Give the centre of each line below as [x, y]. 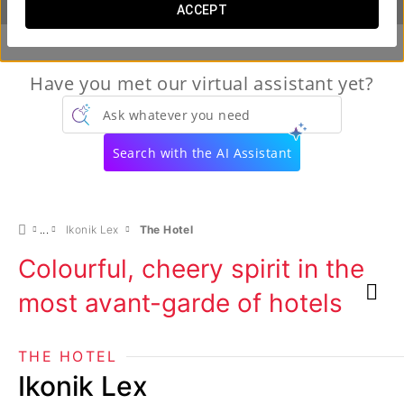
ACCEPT [202, 10]
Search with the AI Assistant [202, 152]
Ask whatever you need [177, 115]
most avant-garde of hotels [180, 303]
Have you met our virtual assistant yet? [202, 83]
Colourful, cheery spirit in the [191, 269]
